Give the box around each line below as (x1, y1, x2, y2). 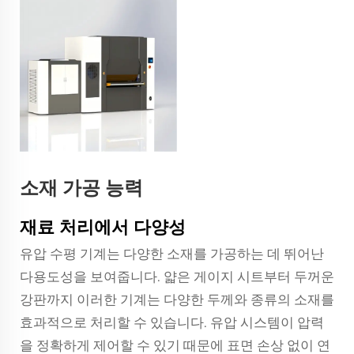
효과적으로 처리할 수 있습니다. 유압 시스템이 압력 (20, 314, 324, 330)
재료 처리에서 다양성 (20, 217, 186, 238)
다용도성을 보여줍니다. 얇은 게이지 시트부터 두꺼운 (20, 269, 334, 284)
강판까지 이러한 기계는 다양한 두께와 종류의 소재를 (20, 292, 334, 307)
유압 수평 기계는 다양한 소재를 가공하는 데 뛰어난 (20, 246, 324, 262)
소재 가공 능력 (20, 176, 143, 199)
